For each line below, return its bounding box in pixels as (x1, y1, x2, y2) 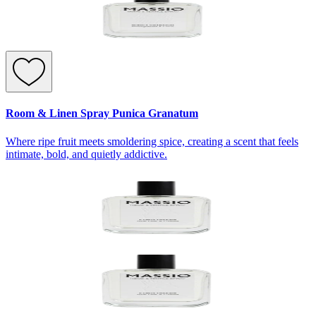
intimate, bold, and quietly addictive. (6, 147, 167, 160)
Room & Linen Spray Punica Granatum (6, 107, 198, 120)
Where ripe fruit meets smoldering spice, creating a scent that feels (6, 135, 298, 147)
